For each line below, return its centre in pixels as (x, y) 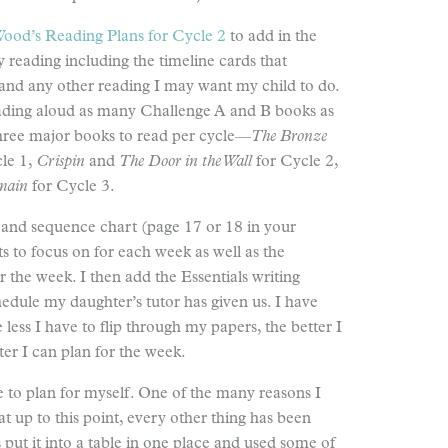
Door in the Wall (200, 162)
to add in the (271, 37)
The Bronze (289, 137)
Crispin (61, 162)
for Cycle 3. (71, 187)
